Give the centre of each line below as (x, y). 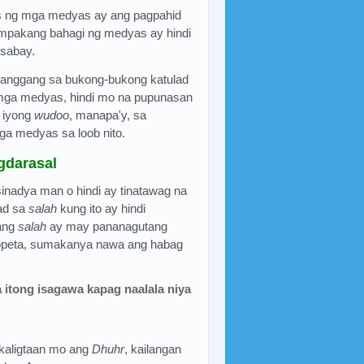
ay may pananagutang (107, 226)
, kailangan (153, 349)
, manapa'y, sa (108, 115)
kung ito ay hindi (101, 208)
